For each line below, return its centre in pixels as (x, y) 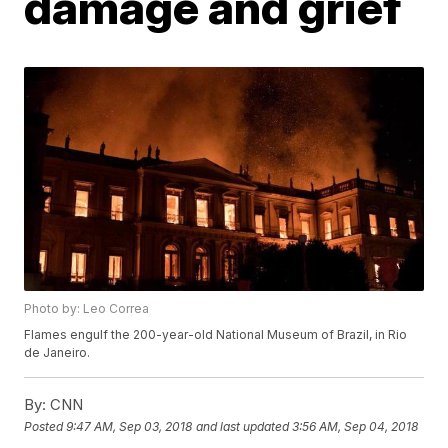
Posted (45, 426)
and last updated (243, 426)
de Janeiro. (57, 353)
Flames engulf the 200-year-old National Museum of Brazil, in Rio (216, 335)
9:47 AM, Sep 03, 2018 (129, 426)
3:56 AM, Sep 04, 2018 (355, 426)
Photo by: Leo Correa (87, 309)
